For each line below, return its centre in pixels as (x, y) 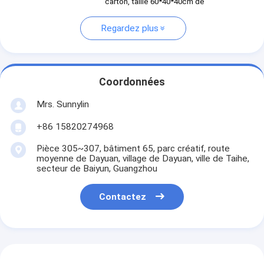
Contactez (123, 197)
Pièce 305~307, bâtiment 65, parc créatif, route (133, 148)
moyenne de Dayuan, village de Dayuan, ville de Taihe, (143, 158)
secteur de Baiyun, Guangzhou (97, 168)
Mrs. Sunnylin (62, 104)
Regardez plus (129, 29)
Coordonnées (132, 82)
